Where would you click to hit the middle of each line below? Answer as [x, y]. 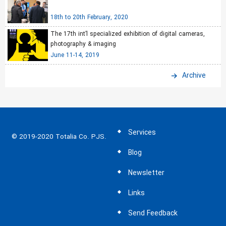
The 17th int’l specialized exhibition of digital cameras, [128, 34]
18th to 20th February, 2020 [89, 17]
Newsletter [146, 173]
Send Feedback [153, 213]
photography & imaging [83, 44]
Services [142, 133]
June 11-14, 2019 [75, 55]
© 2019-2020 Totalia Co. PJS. [59, 137]
